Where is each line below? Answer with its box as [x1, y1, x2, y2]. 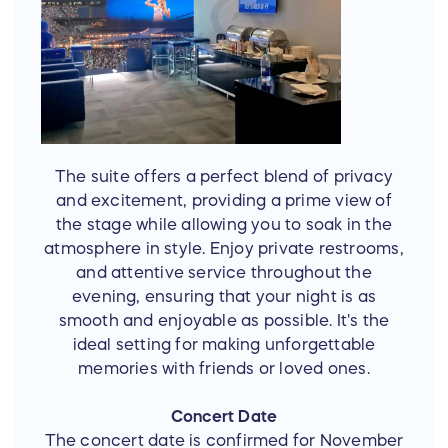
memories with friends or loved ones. [78, 360, 370, 377]
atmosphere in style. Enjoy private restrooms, [44, 240, 404, 257]
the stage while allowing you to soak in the [55, 216, 393, 233]
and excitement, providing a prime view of [56, 192, 392, 209]
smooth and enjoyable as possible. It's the [58, 312, 390, 329]
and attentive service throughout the [76, 264, 372, 281]
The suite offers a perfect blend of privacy [54, 168, 394, 185]
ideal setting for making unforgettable [72, 336, 376, 353]
